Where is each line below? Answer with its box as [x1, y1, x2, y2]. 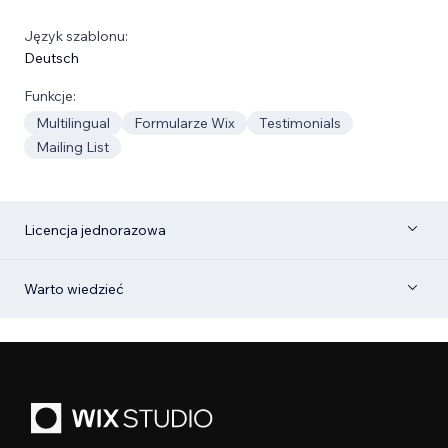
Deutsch [24, 48, 79, 67]
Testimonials [259, 113, 341, 132]
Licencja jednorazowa [24, 220, 166, 239]
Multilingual [36, 113, 110, 132]
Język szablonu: [24, 26, 128, 45]
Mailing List [36, 137, 109, 156]
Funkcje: [24, 86, 76, 105]
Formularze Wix [134, 113, 235, 132]
